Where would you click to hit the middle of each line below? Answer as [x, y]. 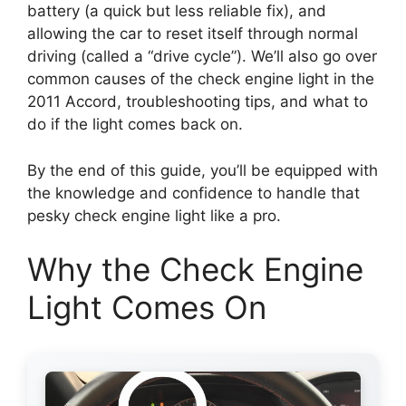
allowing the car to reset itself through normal [193, 34]
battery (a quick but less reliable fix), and [177, 11]
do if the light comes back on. [135, 125]
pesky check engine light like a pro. [154, 215]
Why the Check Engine [195, 270]
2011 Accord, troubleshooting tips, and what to [198, 102]
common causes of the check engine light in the [201, 79]
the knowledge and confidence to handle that [193, 193]
